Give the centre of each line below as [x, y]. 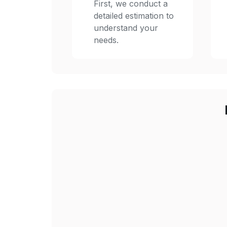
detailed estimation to [134, 16]
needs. [106, 40]
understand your [126, 28]
